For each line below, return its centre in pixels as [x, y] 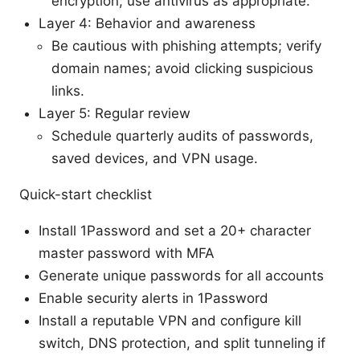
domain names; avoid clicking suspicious [182, 68]
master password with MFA [127, 253]
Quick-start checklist [86, 194]
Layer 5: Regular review [115, 113]
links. [68, 90]
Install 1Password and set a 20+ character [175, 230]
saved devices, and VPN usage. [155, 158]
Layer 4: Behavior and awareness [147, 23]
